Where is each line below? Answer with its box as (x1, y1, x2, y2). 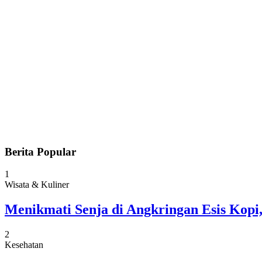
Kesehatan (5, 240, 43, 250)
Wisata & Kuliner (5, 180, 69, 190)
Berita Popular (5, 145, 76, 158)
